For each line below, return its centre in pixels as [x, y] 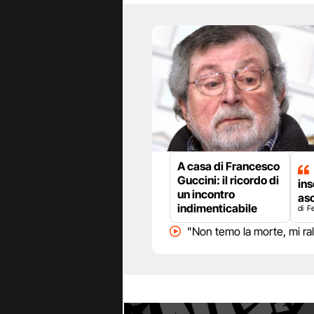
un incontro [206, 194]
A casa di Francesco [228, 166]
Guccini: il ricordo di [228, 180]
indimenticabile [217, 209]
